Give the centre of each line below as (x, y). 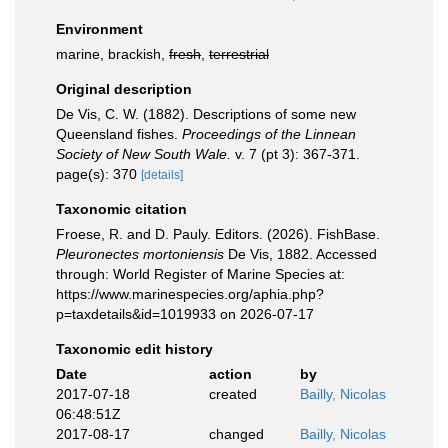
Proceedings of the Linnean (269, 134)
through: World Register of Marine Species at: (200, 274)
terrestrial (239, 54)
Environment (99, 29)
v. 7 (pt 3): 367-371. (295, 154)
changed (236, 434)
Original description (124, 89)
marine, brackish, (112, 54)
